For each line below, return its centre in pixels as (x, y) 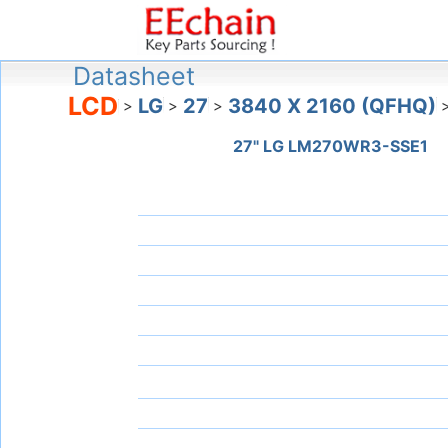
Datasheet (134, 76)
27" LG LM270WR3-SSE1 (331, 146)
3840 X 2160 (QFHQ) (332, 106)
